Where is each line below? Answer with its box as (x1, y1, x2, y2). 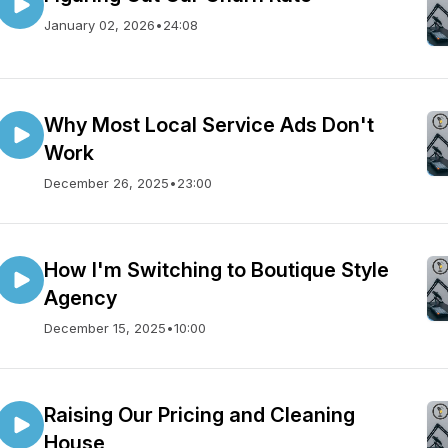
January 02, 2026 (44, 17, 155, 33)
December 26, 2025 (44, 175, 169, 191)
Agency (44, 286, 117, 310)
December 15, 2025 (44, 320, 166, 336)
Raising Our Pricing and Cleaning (44, 403, 355, 427)
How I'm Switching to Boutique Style (44, 258, 389, 282)
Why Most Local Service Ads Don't (44, 113, 374, 137)
